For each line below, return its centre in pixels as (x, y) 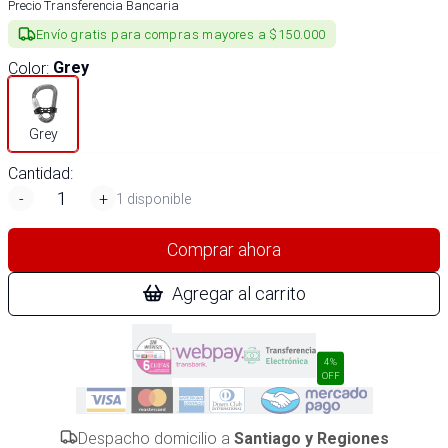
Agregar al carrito (239, 293)
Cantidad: (40, 173)
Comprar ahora (224, 249)
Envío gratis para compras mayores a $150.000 (181, 34)
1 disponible (153, 198)
